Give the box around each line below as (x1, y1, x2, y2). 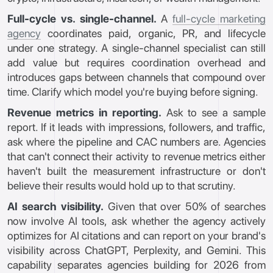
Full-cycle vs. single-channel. (7, 12, 157, 25)
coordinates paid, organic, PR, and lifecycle (41, 27, 266, 40)
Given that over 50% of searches (103, 200, 266, 213)
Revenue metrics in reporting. (7, 106, 161, 119)
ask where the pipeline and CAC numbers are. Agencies (7, 135, 266, 148)
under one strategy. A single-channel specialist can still (7, 41, 266, 54)
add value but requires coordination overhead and (7, 56, 266, 69)
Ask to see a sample (161, 106, 266, 119)
